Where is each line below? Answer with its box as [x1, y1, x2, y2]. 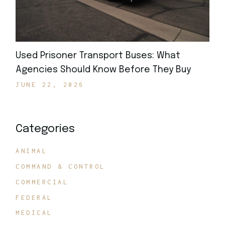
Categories [16, 124, 75, 135]
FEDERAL [16, 193, 53, 201]
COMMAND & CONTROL [16, 163, 105, 171]
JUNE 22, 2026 [16, 81, 84, 89]
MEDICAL [16, 209, 53, 217]
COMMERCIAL [16, 178, 69, 186]
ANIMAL [16, 147, 48, 155]
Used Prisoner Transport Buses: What [16, 51, 181, 61]
